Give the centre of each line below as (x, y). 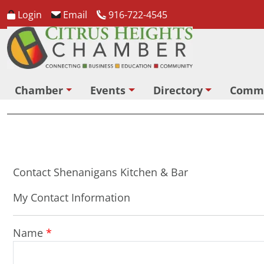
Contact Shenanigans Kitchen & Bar (100, 172)
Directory (178, 90)
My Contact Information (72, 197)
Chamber (39, 90)
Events (108, 90)
